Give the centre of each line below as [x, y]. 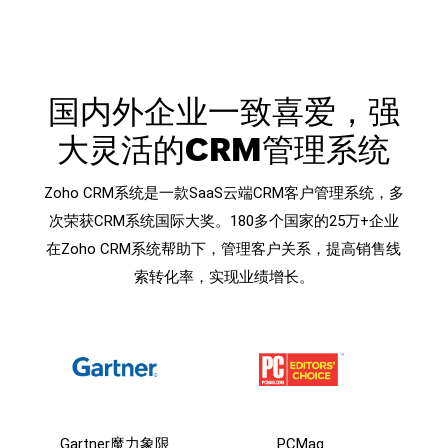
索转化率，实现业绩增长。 [223, 277]
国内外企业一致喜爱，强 [223, 111]
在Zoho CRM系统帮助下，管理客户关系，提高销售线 [224, 249]
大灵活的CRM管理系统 [224, 149]
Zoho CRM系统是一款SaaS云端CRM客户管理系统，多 [223, 193]
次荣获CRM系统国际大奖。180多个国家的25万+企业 [223, 221]
